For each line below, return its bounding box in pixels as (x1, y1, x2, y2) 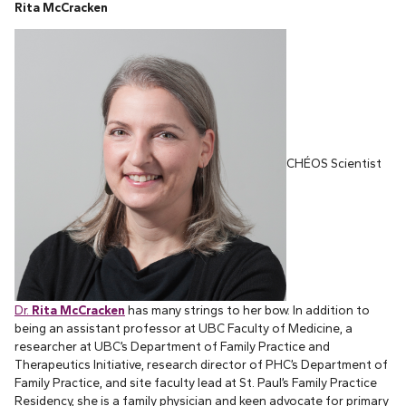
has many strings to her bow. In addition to (125, 302, 370, 317)
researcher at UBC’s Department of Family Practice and (14, 338, 330, 353)
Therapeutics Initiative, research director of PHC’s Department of (14, 356, 388, 372)
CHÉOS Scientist (286, 156, 382, 171)
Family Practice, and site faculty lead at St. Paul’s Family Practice (14, 374, 377, 390)
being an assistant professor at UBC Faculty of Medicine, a (14, 320, 353, 335)
